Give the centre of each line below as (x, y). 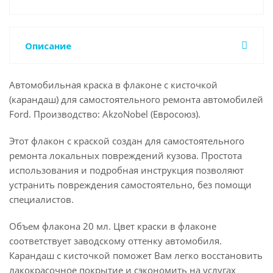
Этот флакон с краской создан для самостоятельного (127, 141)
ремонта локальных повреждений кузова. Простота (126, 155)
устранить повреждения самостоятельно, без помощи (130, 185)
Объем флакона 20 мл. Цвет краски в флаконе (113, 226)
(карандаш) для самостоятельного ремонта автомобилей (136, 99)
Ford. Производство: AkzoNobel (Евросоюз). (105, 114)
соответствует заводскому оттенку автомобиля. (115, 241)
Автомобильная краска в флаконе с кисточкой (113, 85)
